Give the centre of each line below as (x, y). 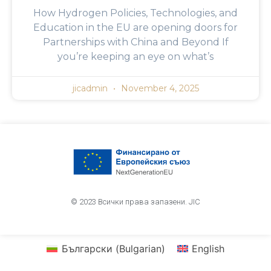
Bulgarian (140, 248)
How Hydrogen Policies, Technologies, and (135, 13)
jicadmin (91, 89)
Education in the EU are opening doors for (135, 28)
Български (87, 248)
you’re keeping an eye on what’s (135, 57)
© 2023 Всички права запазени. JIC (135, 202)
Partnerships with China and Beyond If (135, 42)
